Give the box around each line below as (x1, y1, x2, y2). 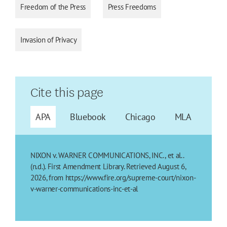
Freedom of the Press (20, 2, 86, 12)
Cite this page (30, 82, 104, 101)
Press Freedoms (108, 2, 156, 12)
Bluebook (69, 111, 106, 123)
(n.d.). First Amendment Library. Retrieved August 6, (30, 162, 186, 172)
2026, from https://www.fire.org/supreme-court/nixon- (30, 173, 196, 183)
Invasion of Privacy (20, 35, 77, 45)
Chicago (125, 111, 156, 123)
